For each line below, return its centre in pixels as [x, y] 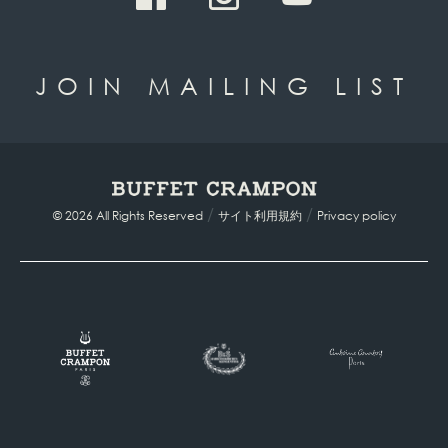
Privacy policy [356, 215]
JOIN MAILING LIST [224, 84]
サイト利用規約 [259, 215]
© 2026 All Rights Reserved [127, 215]
